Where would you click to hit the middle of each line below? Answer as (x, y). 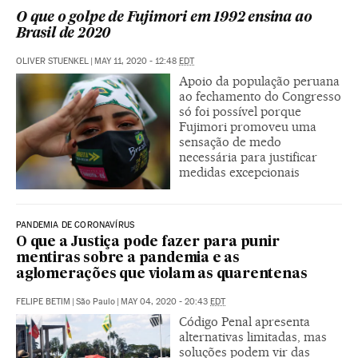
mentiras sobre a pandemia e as (128, 258)
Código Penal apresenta (245, 321)
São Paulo (95, 301)
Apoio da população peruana (259, 81)
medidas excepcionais (239, 172)
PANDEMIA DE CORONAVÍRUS (76, 225)
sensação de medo (230, 141)
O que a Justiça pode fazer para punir (148, 242)
